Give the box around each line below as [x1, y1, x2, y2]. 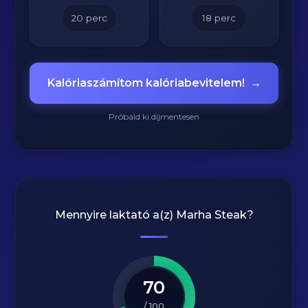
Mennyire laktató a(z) [54, 208, 176, 221]
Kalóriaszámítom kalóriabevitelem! [47, 76, 245, 89]
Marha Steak [175, 208, 247, 221]
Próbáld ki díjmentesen [109, 111, 199, 122]
